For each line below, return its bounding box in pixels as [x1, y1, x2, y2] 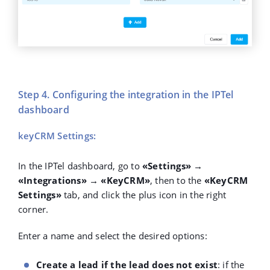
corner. [18, 203, 49, 216]
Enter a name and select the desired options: [18, 230, 207, 242]
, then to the [150, 174, 204, 187]
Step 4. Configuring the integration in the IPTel [18, 88, 234, 102]
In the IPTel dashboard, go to [18, 160, 142, 172]
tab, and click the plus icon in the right [61, 189, 227, 201]
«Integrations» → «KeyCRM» [18, 174, 150, 187]
